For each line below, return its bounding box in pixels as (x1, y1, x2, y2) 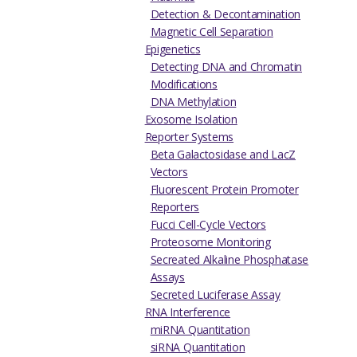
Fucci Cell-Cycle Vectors (150, 217, 266, 233)
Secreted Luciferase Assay (150, 287, 280, 303)
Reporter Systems (144, 129, 234, 145)
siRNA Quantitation (150, 339, 245, 355)
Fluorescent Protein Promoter (150, 182, 299, 198)
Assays (150, 269, 185, 285)
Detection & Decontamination (150, 6, 301, 22)
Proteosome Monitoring (150, 234, 271, 250)
